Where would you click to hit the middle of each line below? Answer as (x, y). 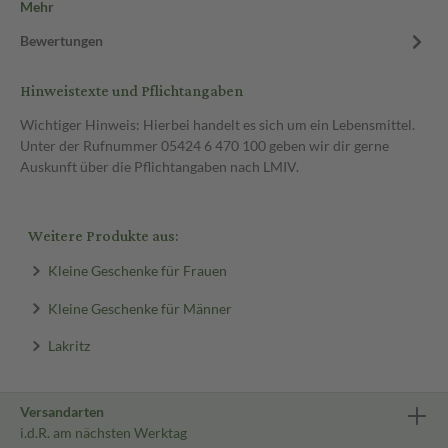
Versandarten (62, 411)
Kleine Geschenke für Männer (139, 307)
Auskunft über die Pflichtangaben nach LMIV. (159, 166)
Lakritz (68, 345)
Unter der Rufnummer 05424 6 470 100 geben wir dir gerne (204, 145)
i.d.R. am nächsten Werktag (103, 432)
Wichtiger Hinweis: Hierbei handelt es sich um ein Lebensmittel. (217, 124)
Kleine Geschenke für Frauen (137, 270)
